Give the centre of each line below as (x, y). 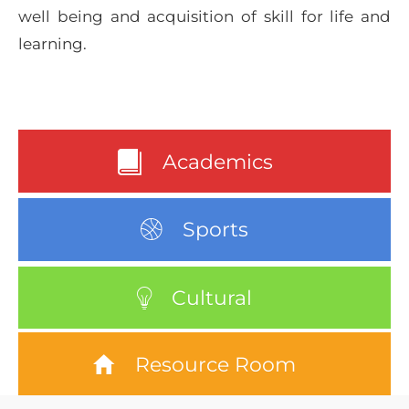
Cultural (212, 297)
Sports (215, 230)
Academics (218, 161)
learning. (52, 43)
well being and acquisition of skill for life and (204, 16)
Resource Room (215, 364)
